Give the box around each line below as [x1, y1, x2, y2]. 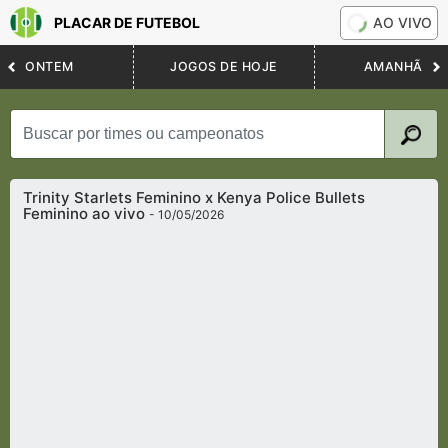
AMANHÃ [363, 59, 423, 75]
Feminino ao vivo [23, 204, 150, 224]
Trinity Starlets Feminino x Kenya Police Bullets [23, 188, 366, 208]
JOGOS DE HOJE [170, 59, 278, 75]
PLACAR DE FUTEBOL [54, 14, 200, 32]
